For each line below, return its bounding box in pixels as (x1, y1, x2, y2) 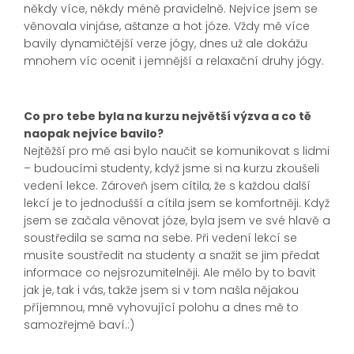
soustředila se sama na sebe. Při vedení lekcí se (24, 230, 297, 247)
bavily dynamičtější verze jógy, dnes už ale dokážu (24, 36, 307, 52)
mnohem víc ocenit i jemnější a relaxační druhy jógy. (24, 53, 324, 70)
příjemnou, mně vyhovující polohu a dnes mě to (24, 299, 299, 316)
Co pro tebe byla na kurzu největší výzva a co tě (24, 108, 311, 125)
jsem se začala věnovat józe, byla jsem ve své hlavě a (24, 213, 330, 229)
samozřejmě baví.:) (24, 317, 134, 333)
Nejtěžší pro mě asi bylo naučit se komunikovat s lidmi (24, 143, 330, 160)
